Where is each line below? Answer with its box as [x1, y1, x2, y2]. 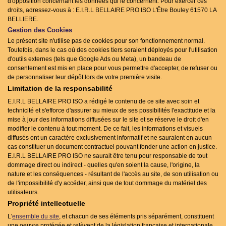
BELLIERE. [8, 16, 38, 23]
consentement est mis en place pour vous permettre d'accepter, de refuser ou [8, 65, 217, 72]
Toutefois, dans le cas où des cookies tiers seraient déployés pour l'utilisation [8, 46, 217, 53]
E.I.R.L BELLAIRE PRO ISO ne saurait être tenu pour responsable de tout [8, 152, 207, 159]
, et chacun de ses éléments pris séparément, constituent [59, 213, 214, 220]
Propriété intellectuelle [8, 199, 85, 207]
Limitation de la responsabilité [8, 84, 112, 92]
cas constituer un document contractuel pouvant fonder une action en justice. [8, 143, 217, 150]
